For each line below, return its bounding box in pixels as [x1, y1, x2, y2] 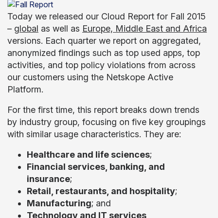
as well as [38, 23, 82, 34]
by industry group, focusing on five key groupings [7, 117, 206, 127]
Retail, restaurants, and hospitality [27, 186, 175, 196]
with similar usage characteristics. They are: [7, 129, 181, 139]
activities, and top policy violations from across [7, 60, 196, 70]
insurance [27, 174, 70, 184]
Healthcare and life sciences [27, 149, 150, 160]
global [14, 23, 38, 34]
